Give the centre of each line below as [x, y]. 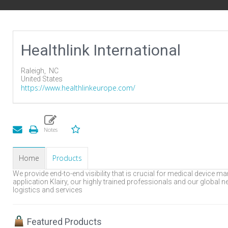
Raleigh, [35, 71]
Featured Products [63, 222]
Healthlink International [101, 50]
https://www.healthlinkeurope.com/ [78, 88]
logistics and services [48, 190]
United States [42, 79]
